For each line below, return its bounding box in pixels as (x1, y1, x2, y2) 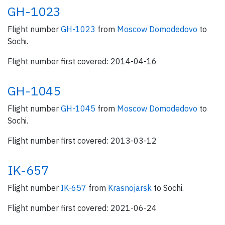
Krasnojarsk (108, 183, 154, 193)
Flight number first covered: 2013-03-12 (8, 136, 157, 146)
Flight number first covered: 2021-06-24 (8, 203, 157, 213)
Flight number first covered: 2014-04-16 (8, 56, 157, 66)
